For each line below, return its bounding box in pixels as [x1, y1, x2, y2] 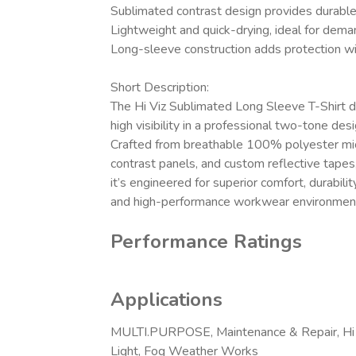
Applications [110, 287, 222, 312]
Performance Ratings [110, 229, 302, 254]
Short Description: [110, 79, 209, 96]
